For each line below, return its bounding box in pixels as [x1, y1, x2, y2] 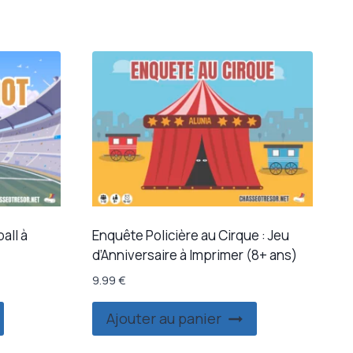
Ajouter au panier [106, 309, 221, 329]
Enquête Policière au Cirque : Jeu [91, 226, 289, 244]
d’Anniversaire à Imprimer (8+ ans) [91, 246, 297, 264]
